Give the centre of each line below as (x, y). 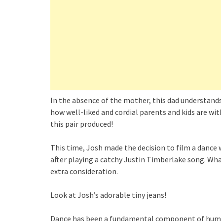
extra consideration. (84, 171)
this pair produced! (82, 124)
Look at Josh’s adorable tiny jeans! (108, 195)
